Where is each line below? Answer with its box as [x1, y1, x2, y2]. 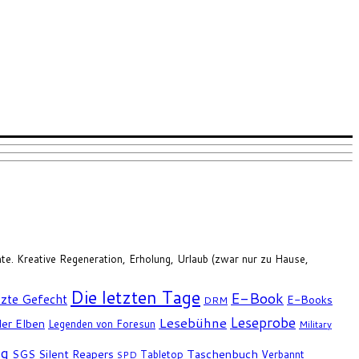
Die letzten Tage [71, 284, 200, 310]
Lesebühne [159, 313, 227, 333]
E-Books [287, 291, 333, 309]
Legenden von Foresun [48, 317, 155, 332]
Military [299, 317, 332, 332]
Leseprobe [230, 313, 296, 333]
